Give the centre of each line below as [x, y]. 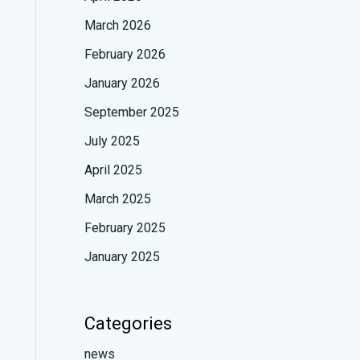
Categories [128, 323]
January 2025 [122, 256]
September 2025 [131, 112]
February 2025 [125, 227]
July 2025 [112, 141]
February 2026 [125, 54]
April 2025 [113, 170]
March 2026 [117, 25]
